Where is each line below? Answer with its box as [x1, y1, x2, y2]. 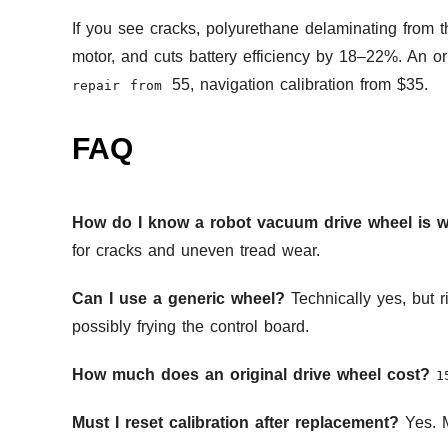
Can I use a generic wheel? [72, 290, 285, 308]
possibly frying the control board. [72, 318, 309, 336]
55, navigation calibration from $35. [172, 76, 428, 94]
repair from [72, 78, 172, 94]
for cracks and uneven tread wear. [72, 242, 320, 260]
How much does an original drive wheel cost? [72, 366, 430, 384]
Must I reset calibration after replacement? [72, 414, 399, 432]
